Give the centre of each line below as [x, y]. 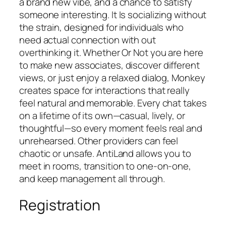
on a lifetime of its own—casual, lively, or [102, 116]
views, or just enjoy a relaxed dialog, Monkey [112, 78]
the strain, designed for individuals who [101, 27]
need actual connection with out [88, 40]
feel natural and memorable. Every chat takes [113, 103]
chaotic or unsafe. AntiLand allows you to [105, 154]
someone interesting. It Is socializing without [113, 15]
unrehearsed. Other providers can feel [99, 141]
